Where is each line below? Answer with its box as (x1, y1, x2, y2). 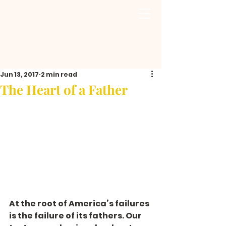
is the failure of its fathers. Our (9, 210, 143, 221)
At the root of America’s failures (9, 198, 151, 209)
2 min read (41, 70, 77, 79)
